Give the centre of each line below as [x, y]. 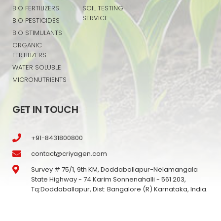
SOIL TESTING [103, 8]
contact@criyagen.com [69, 153]
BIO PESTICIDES [36, 20]
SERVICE [95, 18]
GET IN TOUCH [45, 109]
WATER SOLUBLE [37, 67]
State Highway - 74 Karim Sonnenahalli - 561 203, [108, 179]
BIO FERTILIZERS [36, 8]
